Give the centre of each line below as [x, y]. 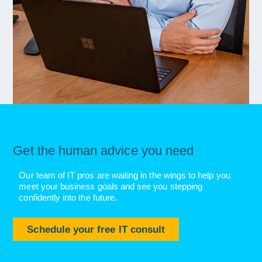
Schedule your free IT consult [96, 230]
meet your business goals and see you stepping [111, 187]
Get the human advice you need [104, 151]
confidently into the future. [68, 198]
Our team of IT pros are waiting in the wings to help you [125, 175]
